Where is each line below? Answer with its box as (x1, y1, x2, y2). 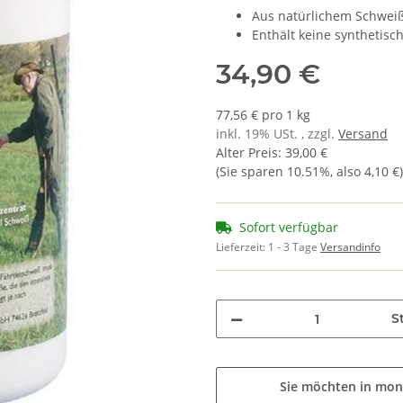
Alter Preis (216, 144, 278, 162)
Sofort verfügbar (239, 219, 338, 237)
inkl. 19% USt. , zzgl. (216, 125, 338, 143)
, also (330, 163, 364, 181)
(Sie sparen (216, 163, 287, 181)
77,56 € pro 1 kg (216, 106, 310, 124)
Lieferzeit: (216, 239, 268, 255)
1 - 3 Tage (268, 239, 320, 255)
